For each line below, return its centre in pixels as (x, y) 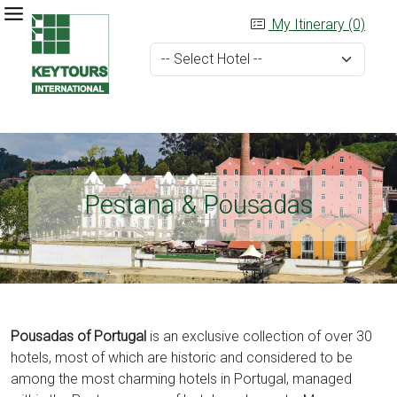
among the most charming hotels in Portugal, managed (181, 379)
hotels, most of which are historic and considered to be (182, 358)
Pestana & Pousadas (198, 205)
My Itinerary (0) (316, 24)
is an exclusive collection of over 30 (259, 336)
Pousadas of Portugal (78, 336)
